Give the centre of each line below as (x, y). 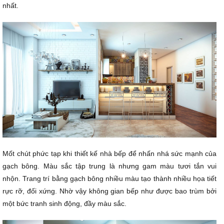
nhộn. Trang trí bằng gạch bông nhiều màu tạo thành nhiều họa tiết (109, 178)
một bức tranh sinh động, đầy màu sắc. (64, 203)
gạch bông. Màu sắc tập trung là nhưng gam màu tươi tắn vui (109, 166)
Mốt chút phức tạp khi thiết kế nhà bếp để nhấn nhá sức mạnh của (109, 153)
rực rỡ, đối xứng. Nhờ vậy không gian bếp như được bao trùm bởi (109, 191)
